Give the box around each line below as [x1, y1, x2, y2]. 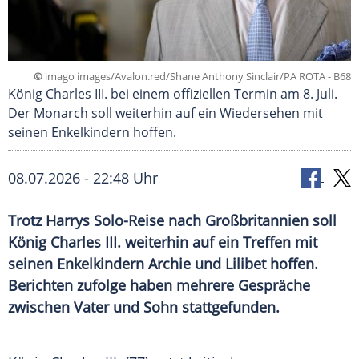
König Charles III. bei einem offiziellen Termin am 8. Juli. [8, 85, 337, 103]
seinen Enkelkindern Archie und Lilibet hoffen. [8, 254, 318, 274]
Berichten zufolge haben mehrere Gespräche [8, 276, 310, 296]
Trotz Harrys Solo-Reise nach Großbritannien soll [8, 211, 337, 231]
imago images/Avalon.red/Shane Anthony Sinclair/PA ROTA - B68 [42, 69, 351, 84]
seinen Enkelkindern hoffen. [8, 123, 176, 142]
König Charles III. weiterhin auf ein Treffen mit [8, 232, 317, 252]
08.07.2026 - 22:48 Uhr [8, 168, 158, 188]
